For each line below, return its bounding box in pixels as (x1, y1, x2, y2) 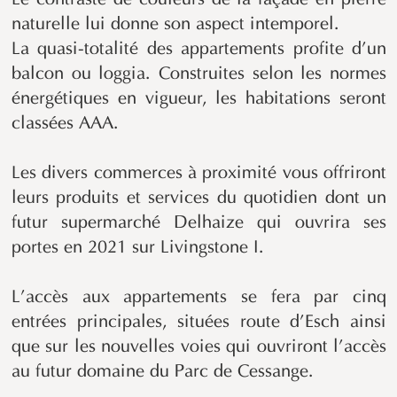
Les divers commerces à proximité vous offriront (12, 164, 386, 183)
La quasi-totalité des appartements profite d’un (12, 40, 386, 58)
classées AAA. (12, 114, 119, 133)
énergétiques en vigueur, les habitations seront (12, 90, 386, 108)
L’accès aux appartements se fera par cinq (12, 288, 386, 307)
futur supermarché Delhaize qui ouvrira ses (12, 214, 386, 232)
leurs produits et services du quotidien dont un (12, 189, 386, 207)
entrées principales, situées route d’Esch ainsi (12, 313, 386, 331)
